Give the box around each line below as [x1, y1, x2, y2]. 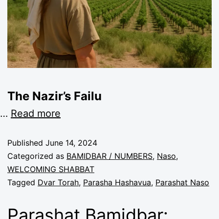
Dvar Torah [38, 177, 79, 188]
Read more [11, 108, 61, 120]
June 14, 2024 [45, 138, 97, 148]
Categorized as [7, 151, 66, 161]
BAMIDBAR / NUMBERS [66, 151, 153, 161]
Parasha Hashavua [83, 177, 151, 188]
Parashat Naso [155, 177, 209, 188]
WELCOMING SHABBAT [7, 164, 94, 175]
